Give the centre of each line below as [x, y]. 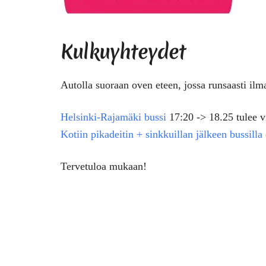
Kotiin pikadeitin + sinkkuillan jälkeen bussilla [161, 134]
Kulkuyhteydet [123, 51]
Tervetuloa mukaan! [104, 166]
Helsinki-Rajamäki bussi [113, 117]
